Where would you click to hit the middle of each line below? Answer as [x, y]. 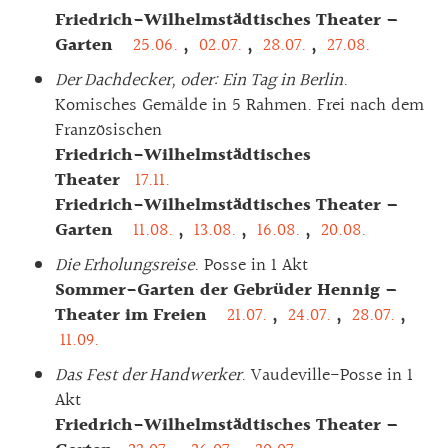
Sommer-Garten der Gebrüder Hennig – [226, 290]
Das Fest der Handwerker [148, 375]
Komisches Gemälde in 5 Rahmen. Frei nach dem [239, 105]
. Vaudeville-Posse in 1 [327, 375]
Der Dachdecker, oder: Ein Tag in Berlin [199, 80]
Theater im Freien [138, 315]
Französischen [108, 130]
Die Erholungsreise [124, 265]
